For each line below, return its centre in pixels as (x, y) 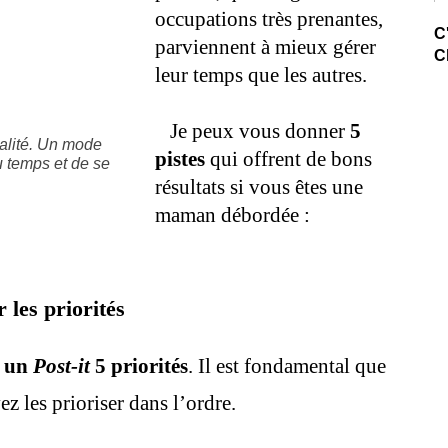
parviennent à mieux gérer (265, 47)
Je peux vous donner (252, 131)
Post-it (59, 366)
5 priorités (139, 366)
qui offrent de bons (288, 159)
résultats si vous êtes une (259, 187)
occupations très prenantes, (269, 19)
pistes (180, 159)
